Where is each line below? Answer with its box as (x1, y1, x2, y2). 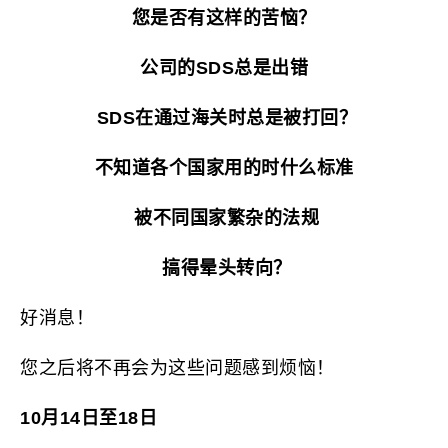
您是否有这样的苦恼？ (131, 8, 317, 29)
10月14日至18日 (20, 408, 157, 429)
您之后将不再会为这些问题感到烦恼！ (20, 358, 335, 379)
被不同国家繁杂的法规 (128, 208, 320, 229)
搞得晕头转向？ (156, 258, 292, 279)
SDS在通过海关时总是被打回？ (91, 108, 357, 129)
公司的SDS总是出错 (134, 58, 314, 79)
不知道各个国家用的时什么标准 (89, 158, 359, 179)
